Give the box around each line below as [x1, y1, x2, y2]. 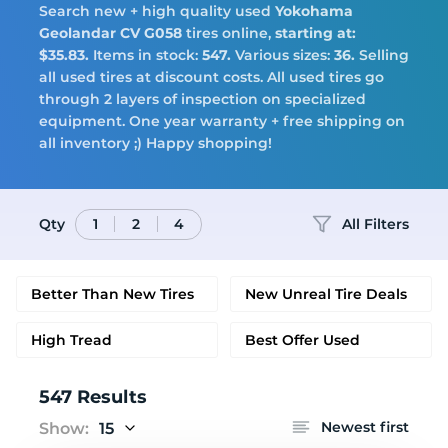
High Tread [31, 331, 112, 349]
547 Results [39, 386, 147, 408]
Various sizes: [231, 46, 334, 64]
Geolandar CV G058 [39, 24, 182, 42]
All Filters [342, 214, 409, 233]
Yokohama [275, 2, 353, 20]
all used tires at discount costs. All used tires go [39, 68, 384, 86]
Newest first [321, 418, 409, 436]
